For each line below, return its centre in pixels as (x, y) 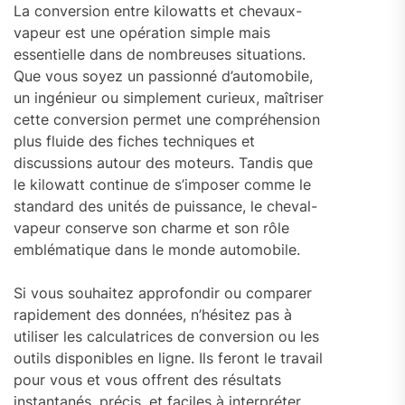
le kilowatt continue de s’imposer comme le (162, 184)
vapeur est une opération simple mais (142, 32)
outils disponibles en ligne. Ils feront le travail (168, 358)
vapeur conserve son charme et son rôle (151, 227)
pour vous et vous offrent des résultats (147, 379)
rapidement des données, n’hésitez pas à (153, 314)
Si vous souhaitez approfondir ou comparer (163, 292)
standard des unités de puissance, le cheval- (165, 206)
